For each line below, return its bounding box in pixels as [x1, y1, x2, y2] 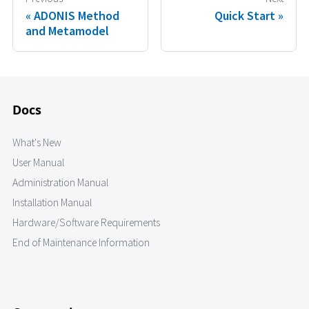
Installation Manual [12, 196, 92, 210]
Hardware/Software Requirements [12, 216, 160, 230]
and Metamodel [26, 22, 109, 39]
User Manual [12, 156, 64, 170]
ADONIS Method [34, 7, 119, 23]
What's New [12, 136, 61, 150]
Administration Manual [12, 176, 108, 190]
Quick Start [215, 7, 275, 23]
